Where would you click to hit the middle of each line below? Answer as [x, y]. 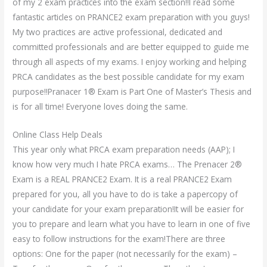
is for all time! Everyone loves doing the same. [100, 106]
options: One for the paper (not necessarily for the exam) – [125, 253]
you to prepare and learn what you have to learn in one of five [132, 223]
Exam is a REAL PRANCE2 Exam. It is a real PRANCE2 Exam [122, 179]
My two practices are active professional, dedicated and [118, 32]
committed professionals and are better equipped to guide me [131, 46]
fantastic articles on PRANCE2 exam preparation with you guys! [131, 17]
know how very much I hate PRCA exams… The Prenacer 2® [128, 164]
